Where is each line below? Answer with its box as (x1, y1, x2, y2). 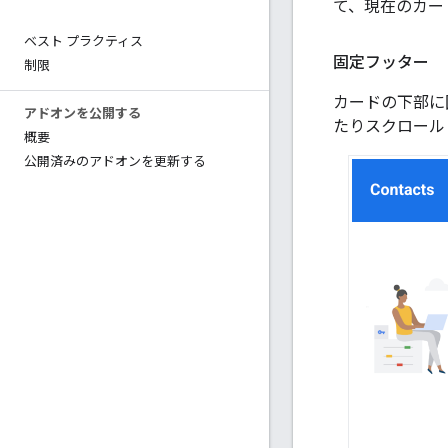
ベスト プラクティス (24, 34, 143, 49)
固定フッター (333, 53, 429, 73)
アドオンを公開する (24, 106, 141, 121)
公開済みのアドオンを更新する (24, 154, 206, 169)
